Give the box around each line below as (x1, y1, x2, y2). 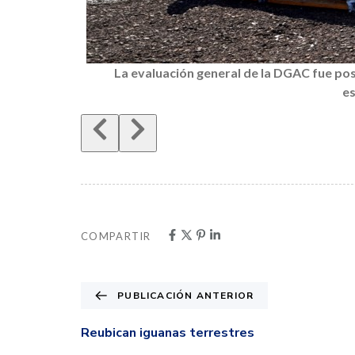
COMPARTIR (81, 229, 151, 242)
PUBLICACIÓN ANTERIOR (117, 289, 254, 303)
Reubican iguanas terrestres (81, 324, 254, 342)
